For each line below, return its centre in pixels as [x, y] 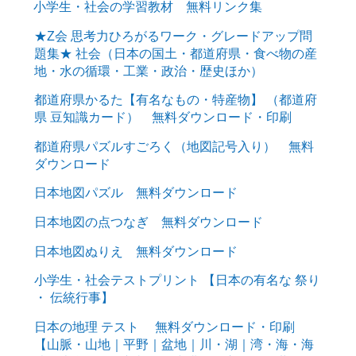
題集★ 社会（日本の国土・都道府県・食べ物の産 [175, 53]
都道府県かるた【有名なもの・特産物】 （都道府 [175, 100]
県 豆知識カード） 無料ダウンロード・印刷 [163, 117]
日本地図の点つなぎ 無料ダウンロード [148, 222]
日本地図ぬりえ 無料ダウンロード [135, 251]
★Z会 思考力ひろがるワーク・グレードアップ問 [173, 35]
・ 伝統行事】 [74, 298]
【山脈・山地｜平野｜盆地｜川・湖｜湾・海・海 [174, 344]
